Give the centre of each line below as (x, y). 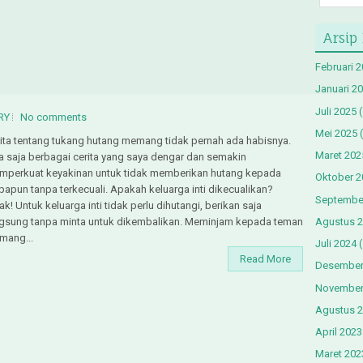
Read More (265, 259)
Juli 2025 (336, 111)
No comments (53, 117)
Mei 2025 (336, 133)
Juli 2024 (336, 244)
